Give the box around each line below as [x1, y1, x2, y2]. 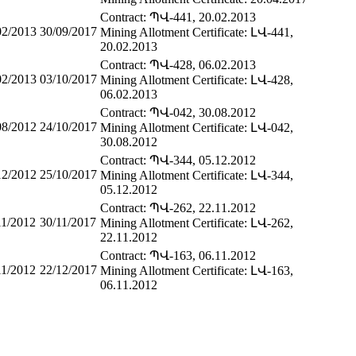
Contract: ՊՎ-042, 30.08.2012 [100, 105, 256, 119]
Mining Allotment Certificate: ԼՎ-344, [100, 168, 293, 182]
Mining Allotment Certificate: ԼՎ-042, [100, 120, 293, 134]
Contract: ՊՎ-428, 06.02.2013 [100, 57, 256, 72]
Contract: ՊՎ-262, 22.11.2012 [100, 200, 256, 215]
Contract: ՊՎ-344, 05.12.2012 [100, 153, 256, 167]
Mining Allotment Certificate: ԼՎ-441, [100, 25, 293, 39]
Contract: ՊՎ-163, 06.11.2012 [100, 248, 256, 262]
